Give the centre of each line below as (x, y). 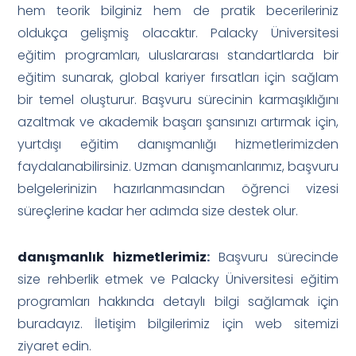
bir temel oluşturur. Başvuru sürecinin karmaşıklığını (178, 99)
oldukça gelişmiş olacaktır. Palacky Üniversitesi (178, 33)
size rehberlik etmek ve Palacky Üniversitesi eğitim (178, 279)
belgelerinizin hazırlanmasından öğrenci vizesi (178, 188)
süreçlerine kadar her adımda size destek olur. (158, 211)
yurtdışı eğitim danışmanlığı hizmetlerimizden (178, 144)
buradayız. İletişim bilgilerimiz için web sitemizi (178, 323)
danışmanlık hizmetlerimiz (112, 257)
